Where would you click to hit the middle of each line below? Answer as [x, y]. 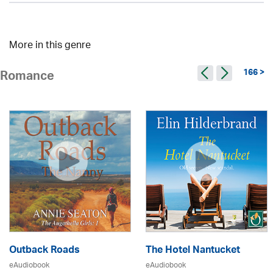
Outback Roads [44, 251]
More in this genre [50, 46]
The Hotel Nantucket [193, 251]
